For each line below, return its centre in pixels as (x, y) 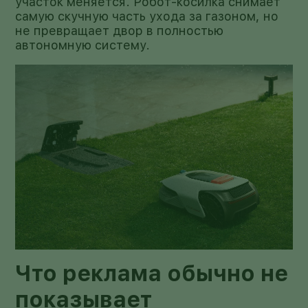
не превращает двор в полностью (120, 30)
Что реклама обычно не (152, 273)
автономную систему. (83, 45)
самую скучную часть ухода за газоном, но (147, 16)
